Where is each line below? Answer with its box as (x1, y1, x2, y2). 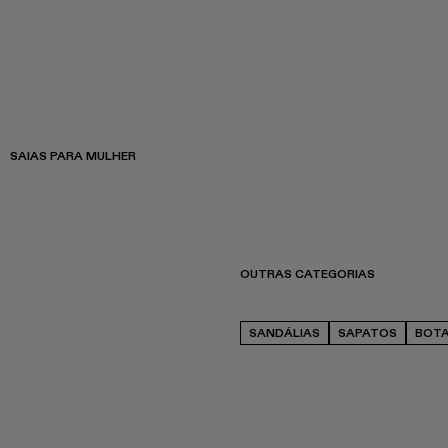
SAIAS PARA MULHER (10, 147, 136, 163)
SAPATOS (338, 324, 397, 340)
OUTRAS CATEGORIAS (240, 265, 375, 281)
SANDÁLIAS (249, 324, 320, 340)
